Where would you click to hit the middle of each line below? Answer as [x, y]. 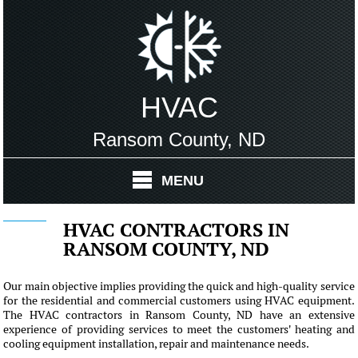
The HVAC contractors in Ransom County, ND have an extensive [179, 315]
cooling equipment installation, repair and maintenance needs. [157, 344]
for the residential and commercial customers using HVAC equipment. [179, 300]
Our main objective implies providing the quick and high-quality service [179, 286]
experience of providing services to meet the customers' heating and [179, 329]
